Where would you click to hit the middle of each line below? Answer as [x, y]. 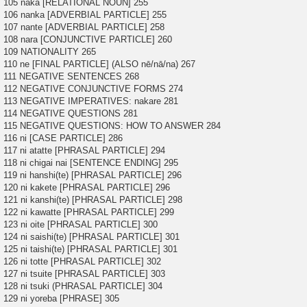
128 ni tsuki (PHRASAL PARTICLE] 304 [83, 286]
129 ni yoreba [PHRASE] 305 [61, 299]
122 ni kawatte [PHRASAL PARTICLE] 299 [89, 212]
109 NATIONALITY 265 [50, 52]
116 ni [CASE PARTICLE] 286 [63, 138]
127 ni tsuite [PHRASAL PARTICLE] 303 [84, 274]
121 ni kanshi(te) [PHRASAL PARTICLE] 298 [93, 200]
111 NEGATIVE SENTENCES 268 [71, 77]
